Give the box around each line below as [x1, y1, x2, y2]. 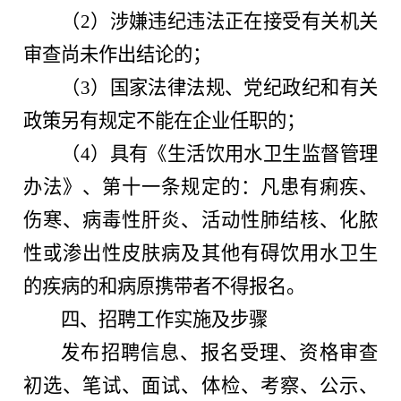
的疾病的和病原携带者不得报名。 [23, 275, 306, 297]
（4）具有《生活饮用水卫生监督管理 [61, 142, 378, 165]
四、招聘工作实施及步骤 [61, 308, 269, 330]
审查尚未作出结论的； [23, 43, 212, 65]
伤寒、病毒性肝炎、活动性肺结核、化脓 [23, 209, 378, 231]
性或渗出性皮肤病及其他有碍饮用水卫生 [23, 242, 378, 264]
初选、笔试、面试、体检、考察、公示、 [23, 374, 378, 397]
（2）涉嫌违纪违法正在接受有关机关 [61, 10, 378, 32]
